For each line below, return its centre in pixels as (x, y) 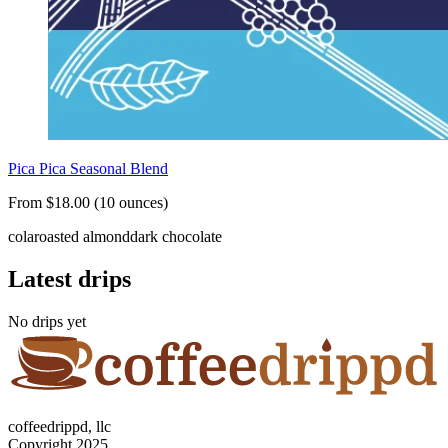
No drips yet (47, 322)
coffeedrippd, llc (59, 426)
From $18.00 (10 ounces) (88, 203)
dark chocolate (176, 237)
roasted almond (82, 237)
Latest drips (69, 279)
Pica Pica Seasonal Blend (88, 169)
